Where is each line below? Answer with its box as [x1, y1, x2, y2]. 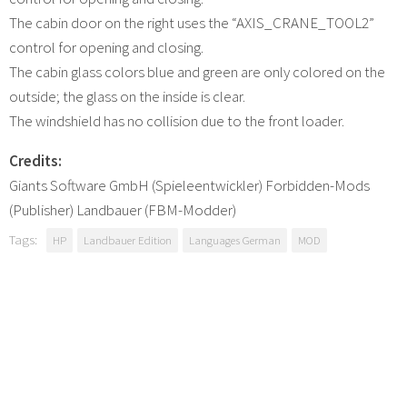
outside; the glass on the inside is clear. [9, 85, 245, 106]
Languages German [189, 232, 281, 247]
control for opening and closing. [9, 36, 203, 57]
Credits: [9, 150, 62, 171]
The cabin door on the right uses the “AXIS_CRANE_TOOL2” [9, 12, 374, 33]
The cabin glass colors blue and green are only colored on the [9, 61, 385, 82]
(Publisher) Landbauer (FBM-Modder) [9, 199, 236, 220]
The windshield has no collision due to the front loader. [9, 110, 344, 131]
